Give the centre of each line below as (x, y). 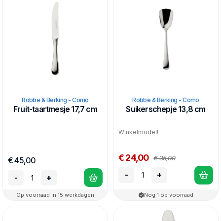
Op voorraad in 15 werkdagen (55, 195)
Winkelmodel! (138, 132)
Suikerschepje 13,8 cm (166, 109)
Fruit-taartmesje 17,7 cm (55, 109)
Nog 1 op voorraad (169, 195)
